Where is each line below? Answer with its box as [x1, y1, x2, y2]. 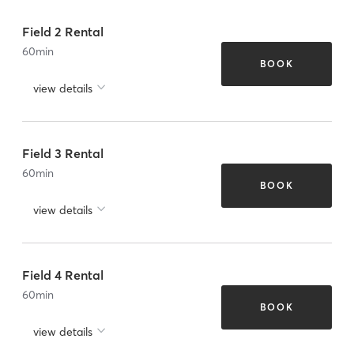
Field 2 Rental [22, 23, 104, 40]
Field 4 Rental [22, 266, 104, 283]
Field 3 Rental [22, 145, 104, 161]
